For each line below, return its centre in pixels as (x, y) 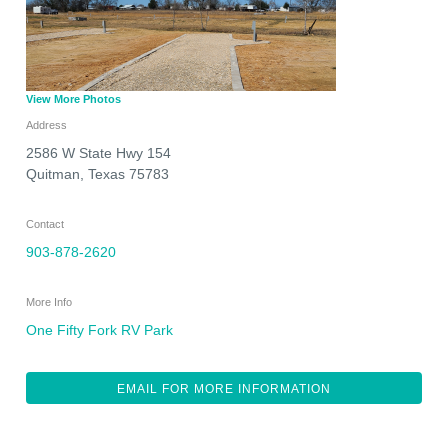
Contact (45, 224)
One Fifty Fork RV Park (99, 330)
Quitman (53, 174)
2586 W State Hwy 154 (98, 153)
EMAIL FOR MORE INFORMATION (224, 389)
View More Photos (73, 99)
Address (46, 125)
